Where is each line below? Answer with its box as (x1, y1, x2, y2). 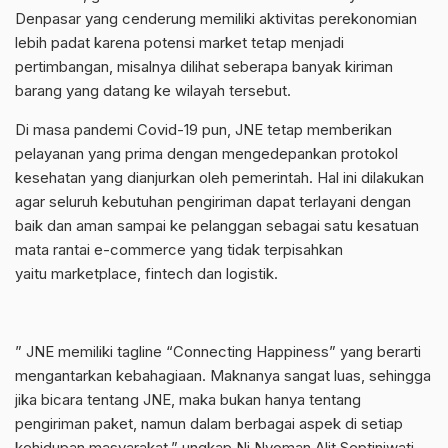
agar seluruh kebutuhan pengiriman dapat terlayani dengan (15, 192, 411, 211)
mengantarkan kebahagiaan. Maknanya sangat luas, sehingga (15, 366, 431, 385)
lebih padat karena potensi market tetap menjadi (15, 33, 344, 52)
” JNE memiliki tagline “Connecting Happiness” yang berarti (15, 342, 421, 361)
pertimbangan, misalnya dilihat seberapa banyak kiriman (15, 57, 393, 76)
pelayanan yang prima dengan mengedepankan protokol (15, 144, 398, 163)
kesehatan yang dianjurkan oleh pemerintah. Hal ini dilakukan (15, 168, 424, 187)
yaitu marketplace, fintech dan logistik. (15, 264, 278, 283)
